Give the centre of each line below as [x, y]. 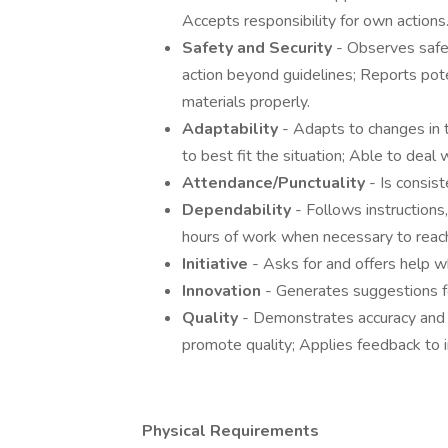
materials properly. [246, 102]
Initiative [217, 264]
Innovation [223, 291]
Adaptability [232, 129]
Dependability [238, 210]
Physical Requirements [230, 431]
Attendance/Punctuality [275, 183]
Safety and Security [259, 48]
